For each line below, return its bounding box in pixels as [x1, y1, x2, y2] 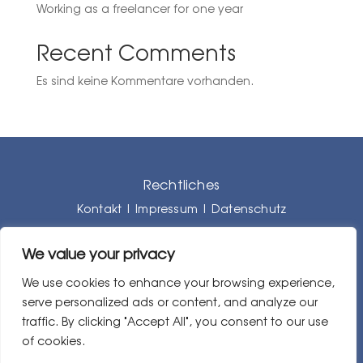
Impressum [135, 201, 198, 216]
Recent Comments [36, 39, 236, 66]
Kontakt [76, 201, 122, 216]
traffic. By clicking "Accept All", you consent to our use [22, 314, 328, 328]
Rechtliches [143, 176, 220, 193]
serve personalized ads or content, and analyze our [22, 295, 318, 309]
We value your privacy [22, 245, 175, 263]
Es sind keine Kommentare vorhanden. [36, 73, 254, 88]
